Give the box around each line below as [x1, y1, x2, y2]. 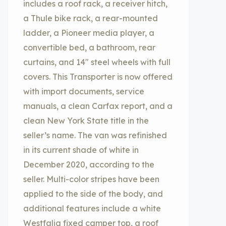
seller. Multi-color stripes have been [23, 174, 159, 184]
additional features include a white [23, 203, 161, 213]
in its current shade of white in [23, 145, 139, 155]
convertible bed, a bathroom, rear [23, 42, 155, 52]
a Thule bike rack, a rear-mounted [23, 13, 158, 23]
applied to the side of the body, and [23, 189, 163, 199]
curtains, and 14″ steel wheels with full [23, 57, 171, 67]
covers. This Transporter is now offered [23, 72, 173, 82]
